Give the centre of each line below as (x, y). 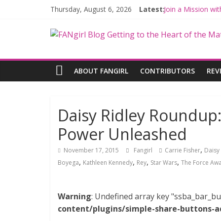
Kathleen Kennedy (108, 163)
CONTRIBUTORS (167, 71)
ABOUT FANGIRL (101, 71)
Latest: (152, 9)
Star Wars (164, 163)
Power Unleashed (122, 134)
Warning (74, 196)
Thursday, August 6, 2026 (91, 9)
